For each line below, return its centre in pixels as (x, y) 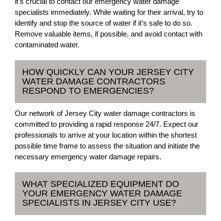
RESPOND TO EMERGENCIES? (88, 91)
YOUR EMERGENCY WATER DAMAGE (102, 193)
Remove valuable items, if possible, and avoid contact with (109, 34)
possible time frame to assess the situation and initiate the (107, 146)
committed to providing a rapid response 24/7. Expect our (107, 124)
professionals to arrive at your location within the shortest (106, 135)
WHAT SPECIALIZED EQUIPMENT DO (101, 184)
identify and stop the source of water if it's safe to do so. (104, 23)
